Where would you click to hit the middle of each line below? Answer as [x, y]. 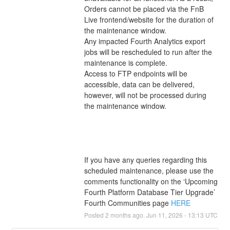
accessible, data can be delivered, [139, 84]
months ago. [127, 215]
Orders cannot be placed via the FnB [144, 8]
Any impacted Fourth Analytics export [145, 41]
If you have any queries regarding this [145, 159]
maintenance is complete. [127, 62]
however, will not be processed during [145, 95]
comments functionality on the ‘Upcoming [151, 181]
